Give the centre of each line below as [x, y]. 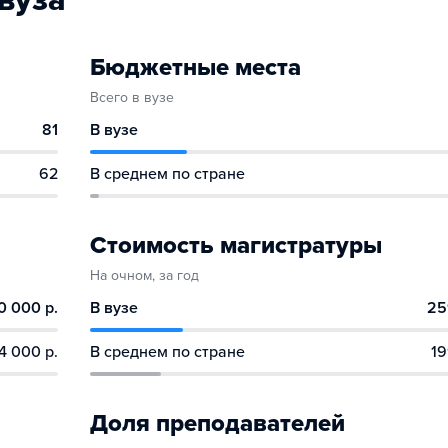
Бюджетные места [195, 67]
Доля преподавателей [217, 423]
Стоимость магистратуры [236, 245]
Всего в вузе [132, 97]
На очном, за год [144, 275]
